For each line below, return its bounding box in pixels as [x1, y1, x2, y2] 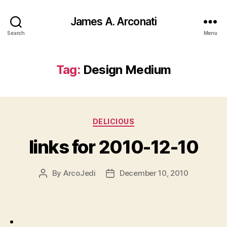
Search [7, 29, 25, 36]
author [42, 179, 66, 190]
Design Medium [83, 62, 171, 77]
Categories [113, 114, 158, 125]
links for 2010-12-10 [28, 135, 199, 158]
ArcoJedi [63, 168, 96, 178]
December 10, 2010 [119, 168, 188, 178]
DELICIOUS [92, 117, 135, 126]
